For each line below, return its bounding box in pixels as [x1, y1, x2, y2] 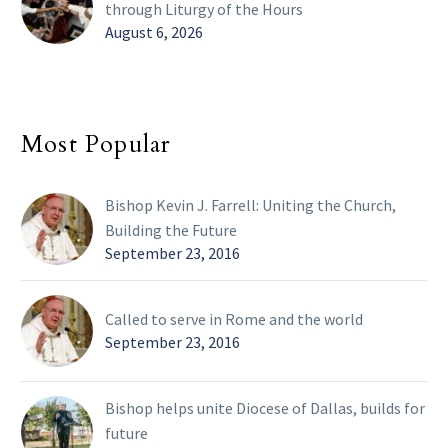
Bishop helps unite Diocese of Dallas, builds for [105, 397, 425, 418]
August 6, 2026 [105, 21, 203, 42]
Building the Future [105, 219, 237, 240]
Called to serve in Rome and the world [105, 308, 363, 329]
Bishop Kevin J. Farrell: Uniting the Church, [105, 194, 396, 215]
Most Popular [21, 127, 172, 161]
